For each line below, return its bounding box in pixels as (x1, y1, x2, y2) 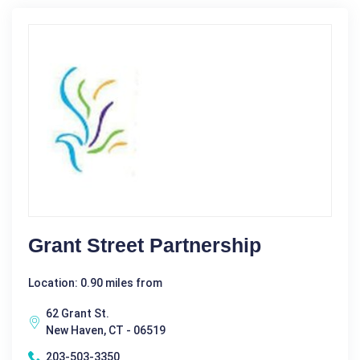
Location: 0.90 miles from (28, 276, 162, 290)
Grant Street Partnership (28, 234, 261, 257)
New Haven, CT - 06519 (46, 324, 166, 337)
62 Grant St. (46, 307, 109, 321)
